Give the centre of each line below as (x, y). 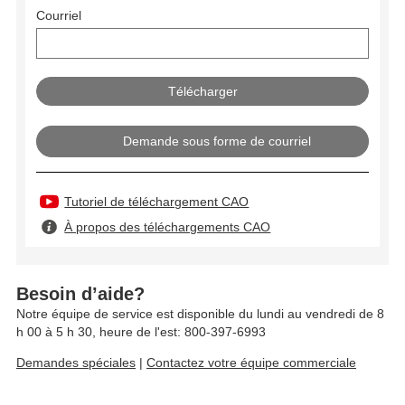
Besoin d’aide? (80, 294)
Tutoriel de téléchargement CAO (157, 202)
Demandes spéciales (76, 363)
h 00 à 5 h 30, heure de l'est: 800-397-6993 (141, 332)
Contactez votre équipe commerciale (251, 363)
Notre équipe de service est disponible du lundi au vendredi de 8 (200, 314)
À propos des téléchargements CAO (168, 227)
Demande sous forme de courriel (217, 141)
